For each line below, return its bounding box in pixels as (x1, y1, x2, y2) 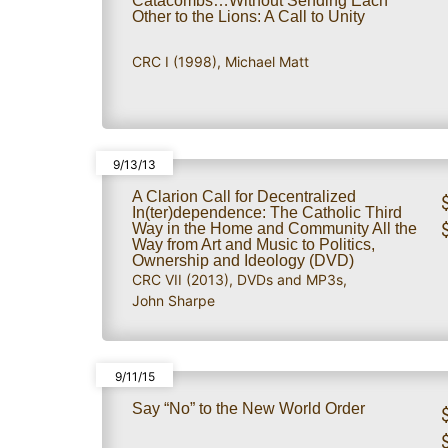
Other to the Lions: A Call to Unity (132, 7, 365, 25)
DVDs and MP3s (237, 270, 343, 288)
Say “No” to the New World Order (132, 399, 365, 417)
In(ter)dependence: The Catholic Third (132, 203, 402, 221)
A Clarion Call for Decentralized (132, 187, 356, 205)
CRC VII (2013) (132, 270, 229, 288)
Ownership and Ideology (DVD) (132, 251, 354, 269)
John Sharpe (132, 291, 215, 309)
